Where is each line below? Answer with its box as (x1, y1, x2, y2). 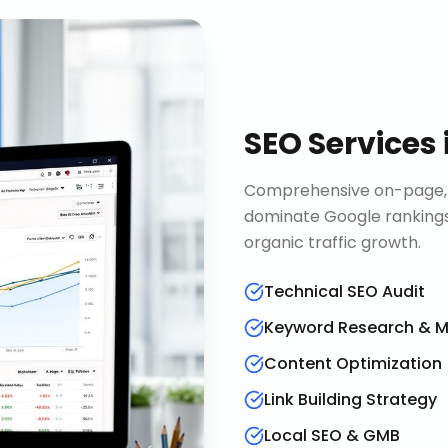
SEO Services (244, 123, 437, 165)
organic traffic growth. (244, 231, 421, 254)
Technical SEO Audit (264, 280, 425, 303)
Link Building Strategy (264, 388, 437, 411)
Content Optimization (264, 352, 442, 375)
